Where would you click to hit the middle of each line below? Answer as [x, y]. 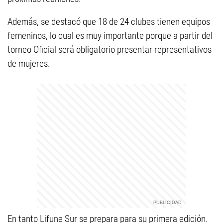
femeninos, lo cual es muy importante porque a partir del [110, 36]
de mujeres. [29, 63]
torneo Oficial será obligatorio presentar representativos [110, 50]
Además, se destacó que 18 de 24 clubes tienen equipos [109, 22]
